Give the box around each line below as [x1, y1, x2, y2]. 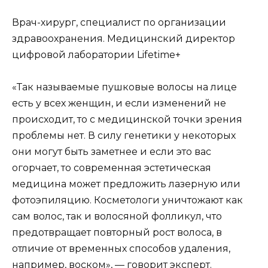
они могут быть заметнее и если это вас [12, 146, 211, 158]
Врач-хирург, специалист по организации [12, 16, 226, 28]
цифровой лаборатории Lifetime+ [12, 48, 181, 60]
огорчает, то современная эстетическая [12, 162, 211, 174]
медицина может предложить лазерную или [12, 178, 240, 190]
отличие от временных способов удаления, [12, 243, 230, 255]
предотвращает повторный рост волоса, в [12, 227, 222, 239]
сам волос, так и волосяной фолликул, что [12, 211, 222, 223]
